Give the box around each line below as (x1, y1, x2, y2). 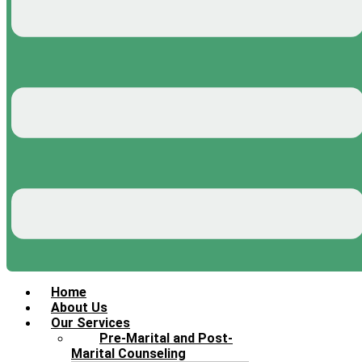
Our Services (51, 315, 130, 331)
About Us (51, 300, 107, 316)
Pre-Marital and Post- (99, 330, 233, 347)
